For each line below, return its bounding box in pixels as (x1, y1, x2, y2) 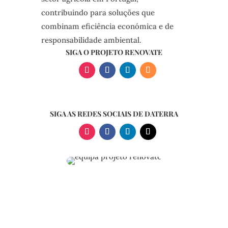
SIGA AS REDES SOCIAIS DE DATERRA (49, 109, 178, 119)
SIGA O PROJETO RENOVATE (65, 47, 162, 58)
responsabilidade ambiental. (41, 35, 141, 45)
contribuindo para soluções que (41, 8, 155, 18)
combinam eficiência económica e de (41, 21, 174, 32)
